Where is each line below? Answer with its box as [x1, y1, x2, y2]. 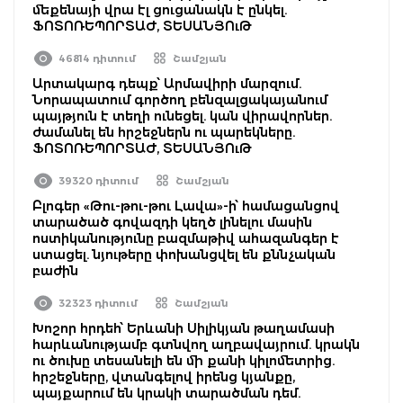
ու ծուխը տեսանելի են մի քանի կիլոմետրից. [32, 352, 335, 369]
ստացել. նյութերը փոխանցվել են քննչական [32, 246, 336, 263]
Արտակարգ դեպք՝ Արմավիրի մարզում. [32, 75, 301, 92]
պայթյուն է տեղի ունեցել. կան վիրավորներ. [32, 107, 332, 124]
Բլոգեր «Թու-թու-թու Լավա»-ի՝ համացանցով [32, 197, 339, 214]
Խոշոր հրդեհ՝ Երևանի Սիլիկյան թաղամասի [32, 319, 335, 336]
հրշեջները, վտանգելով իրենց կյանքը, [32, 368, 295, 385]
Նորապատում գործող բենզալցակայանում [32, 91, 327, 108]
